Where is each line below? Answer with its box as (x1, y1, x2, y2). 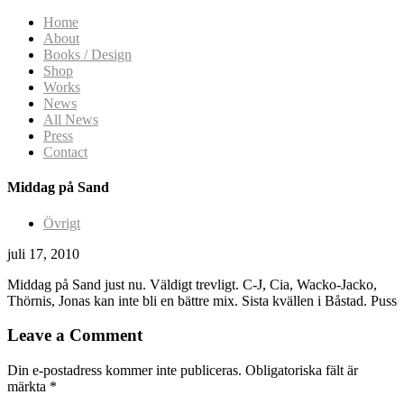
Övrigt (43, 215, 80, 231)
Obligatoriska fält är (245, 362, 358, 378)
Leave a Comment (7, 326, 142, 345)
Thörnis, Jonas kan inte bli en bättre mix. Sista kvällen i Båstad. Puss (7, 292, 397, 308)
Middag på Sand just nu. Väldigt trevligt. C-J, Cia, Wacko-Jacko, (7, 276, 377, 292)
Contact (43, 144, 87, 160)
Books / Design (43, 47, 132, 62)
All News (43, 112, 98, 127)
